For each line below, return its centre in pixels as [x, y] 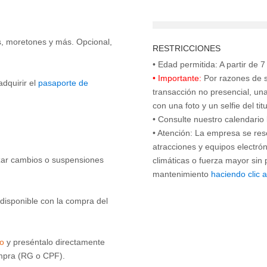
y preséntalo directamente [55, 242]
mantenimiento [182, 174]
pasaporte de [63, 83]
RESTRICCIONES [187, 49]
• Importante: [177, 78]
